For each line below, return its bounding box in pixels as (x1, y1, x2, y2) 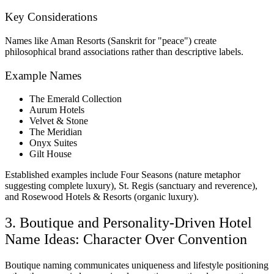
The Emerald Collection (29, 94, 122, 105)
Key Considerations (5, 10, 97, 24)
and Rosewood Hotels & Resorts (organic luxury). (5, 191, 199, 202)
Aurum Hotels (29, 105, 84, 116)
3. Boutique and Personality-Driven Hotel (5, 215, 252, 231)
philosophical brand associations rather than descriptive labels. (5, 46, 243, 57)
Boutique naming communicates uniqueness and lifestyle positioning (5, 260, 268, 271)
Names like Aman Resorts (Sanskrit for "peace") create (5, 35, 217, 46)
